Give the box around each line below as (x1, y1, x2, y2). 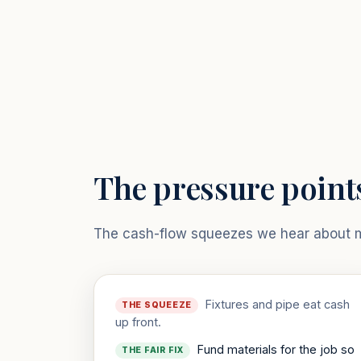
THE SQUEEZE (122, 300, 193, 311)
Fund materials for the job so (196, 342, 355, 357)
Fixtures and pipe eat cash (205, 297, 351, 311)
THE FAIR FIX (122, 345, 184, 356)
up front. (115, 315, 161, 330)
